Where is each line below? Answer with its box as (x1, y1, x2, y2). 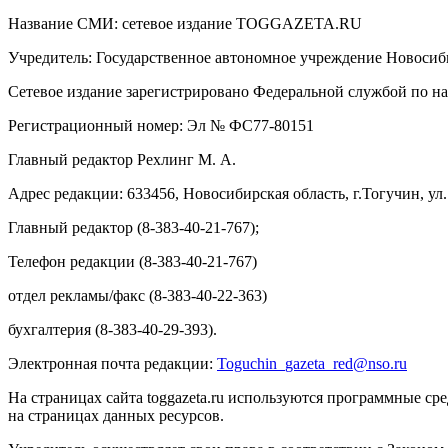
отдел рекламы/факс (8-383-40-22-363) (8, 286, 267, 304)
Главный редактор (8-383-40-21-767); (8, 218, 259, 236)
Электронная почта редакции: (8, 354, 217, 372)
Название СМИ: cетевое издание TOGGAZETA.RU (8, 14, 362, 32)
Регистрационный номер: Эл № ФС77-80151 (8, 116, 314, 134)
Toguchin (217, 354, 277, 372)
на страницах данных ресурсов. (8, 406, 224, 424)
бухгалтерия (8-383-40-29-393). (8, 320, 217, 338)
